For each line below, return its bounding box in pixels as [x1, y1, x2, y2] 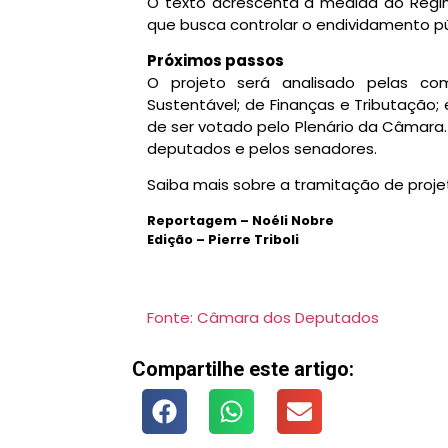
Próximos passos [147, 50, 284, 72]
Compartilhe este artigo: [132, 356, 354, 381]
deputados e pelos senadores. [147, 138, 377, 160]
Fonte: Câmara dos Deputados [147, 307, 379, 329]
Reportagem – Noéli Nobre [147, 211, 334, 229]
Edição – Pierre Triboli [147, 230, 299, 248]
